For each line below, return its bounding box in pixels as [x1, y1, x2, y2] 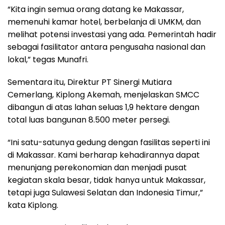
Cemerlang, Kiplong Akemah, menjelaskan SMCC [8, 88, 199, 100]
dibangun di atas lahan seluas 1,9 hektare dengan [8, 101, 199, 113]
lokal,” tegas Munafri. [8, 53, 88, 65]
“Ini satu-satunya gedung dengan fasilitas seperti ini [8, 136, 210, 148]
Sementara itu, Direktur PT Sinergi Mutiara [8, 76, 172, 88]
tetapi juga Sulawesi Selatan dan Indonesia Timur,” [8, 186, 203, 198]
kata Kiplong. [8, 199, 58, 211]
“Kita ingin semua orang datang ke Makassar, [8, 3, 184, 15]
